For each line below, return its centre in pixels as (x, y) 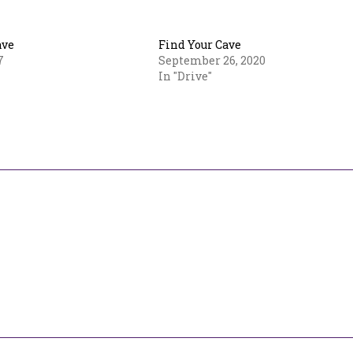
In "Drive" (186, 76)
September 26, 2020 (212, 60)
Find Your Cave (200, 45)
